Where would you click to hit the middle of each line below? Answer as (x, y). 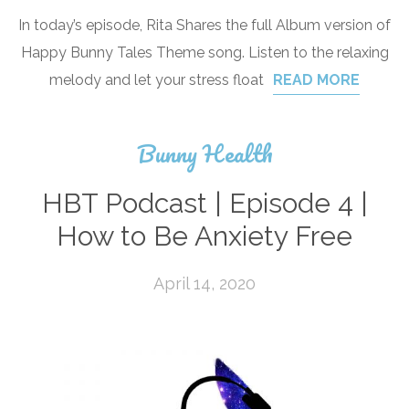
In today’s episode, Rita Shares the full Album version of (204, 25)
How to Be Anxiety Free (204, 236)
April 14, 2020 (204, 283)
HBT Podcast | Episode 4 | (204, 203)
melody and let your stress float (157, 80)
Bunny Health (204, 153)
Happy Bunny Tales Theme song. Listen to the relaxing (204, 52)
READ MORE (316, 80)
